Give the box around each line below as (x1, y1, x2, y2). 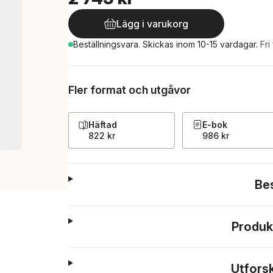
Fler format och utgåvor (68, 83, 191, 96)
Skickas (143, 39, 176, 49)
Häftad (88, 119, 117, 130)
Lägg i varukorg (116, 18, 188, 30)
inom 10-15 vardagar (176, 39, 256, 49)
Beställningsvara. (73, 39, 143, 49)
